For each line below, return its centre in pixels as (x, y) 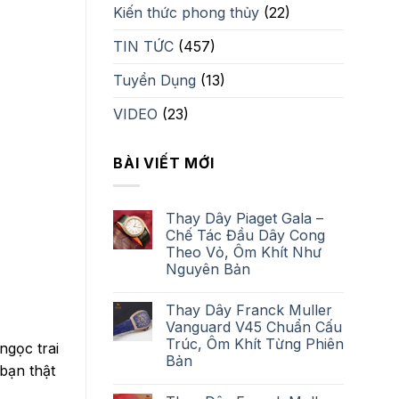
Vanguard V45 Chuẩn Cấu (254, 326)
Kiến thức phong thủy (186, 13)
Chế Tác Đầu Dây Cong (245, 235)
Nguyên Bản (208, 269)
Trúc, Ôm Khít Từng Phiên (255, 343)
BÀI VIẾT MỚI (164, 163)
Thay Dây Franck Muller (249, 309)
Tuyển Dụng (155, 81)
